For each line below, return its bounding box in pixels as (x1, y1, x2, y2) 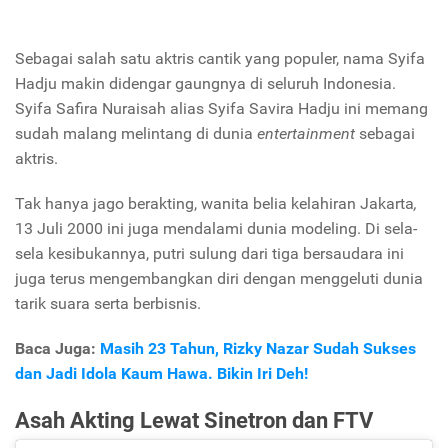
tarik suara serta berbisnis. (15, 294, 201, 314)
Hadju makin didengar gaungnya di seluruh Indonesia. (15, 74, 396, 94)
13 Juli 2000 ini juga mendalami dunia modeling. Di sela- (15, 219, 417, 239)
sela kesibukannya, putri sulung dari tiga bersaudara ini (15, 244, 404, 264)
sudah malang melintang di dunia (15, 124, 257, 144)
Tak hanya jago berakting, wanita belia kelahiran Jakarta (15, 194, 414, 214)
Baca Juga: (15, 339, 100, 359)
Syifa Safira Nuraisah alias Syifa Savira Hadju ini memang (15, 99, 428, 119)
